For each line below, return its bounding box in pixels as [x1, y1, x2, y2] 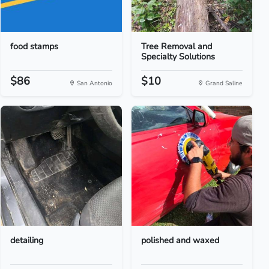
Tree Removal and [141, 40, 212, 52]
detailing [10, 234, 44, 246]
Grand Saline [203, 79, 243, 88]
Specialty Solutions [141, 50, 215, 62]
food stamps [10, 40, 59, 52]
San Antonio [74, 79, 112, 88]
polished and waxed [141, 234, 219, 246]
